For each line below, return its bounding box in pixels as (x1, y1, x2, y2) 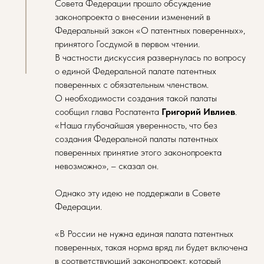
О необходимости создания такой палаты (55, 93, 217, 104)
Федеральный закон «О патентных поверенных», (55, 25, 245, 36)
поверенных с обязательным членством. (55, 79, 209, 90)
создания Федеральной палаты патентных (55, 133, 218, 144)
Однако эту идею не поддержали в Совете (55, 187, 220, 199)
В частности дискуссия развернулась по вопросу (55, 52, 246, 63)
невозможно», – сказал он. (55, 160, 159, 171)
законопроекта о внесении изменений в (55, 11, 210, 22)
